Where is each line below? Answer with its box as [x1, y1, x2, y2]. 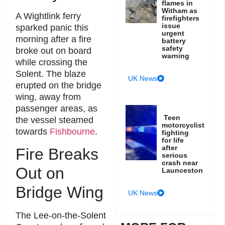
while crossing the [16, 57, 87, 67]
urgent [162, 29, 185, 37]
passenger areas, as [16, 103, 97, 114]
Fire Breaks [16, 145, 98, 164]
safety [162, 44, 183, 52]
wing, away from [16, 91, 81, 102]
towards [16, 126, 50, 137]
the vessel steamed [16, 115, 93, 125]
